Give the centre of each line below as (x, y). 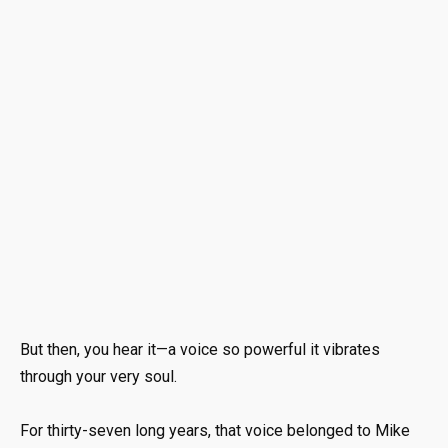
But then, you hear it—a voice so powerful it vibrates (200, 350)
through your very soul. (98, 377)
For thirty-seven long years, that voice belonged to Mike (215, 431)
